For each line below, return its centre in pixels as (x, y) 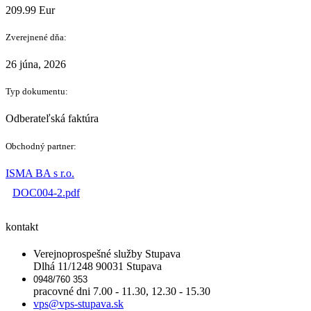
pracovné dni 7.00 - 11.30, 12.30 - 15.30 (122, 292)
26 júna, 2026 (36, 65)
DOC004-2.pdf (46, 192)
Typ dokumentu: (37, 92)
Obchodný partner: (41, 146)
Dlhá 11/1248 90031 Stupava (98, 267)
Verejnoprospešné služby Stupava (107, 254)
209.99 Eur (30, 10)
